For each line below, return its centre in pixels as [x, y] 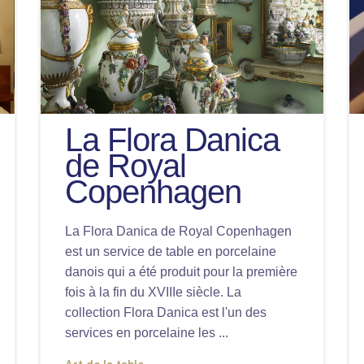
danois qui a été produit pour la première [181, 272]
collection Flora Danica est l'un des [166, 312]
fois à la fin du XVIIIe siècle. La [153, 292]
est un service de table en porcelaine [171, 251]
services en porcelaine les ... [147, 333]
